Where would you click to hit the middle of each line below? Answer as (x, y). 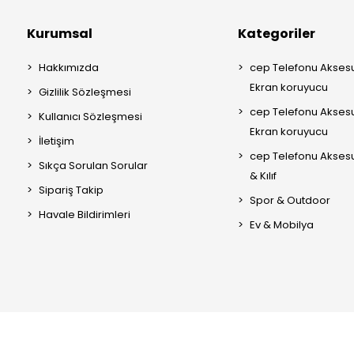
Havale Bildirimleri (85, 215)
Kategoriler (276, 34)
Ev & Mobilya (281, 225)
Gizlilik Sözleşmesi (85, 92)
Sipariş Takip (71, 190)
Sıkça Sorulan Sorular (93, 166)
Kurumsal (60, 34)
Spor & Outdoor (290, 200)
